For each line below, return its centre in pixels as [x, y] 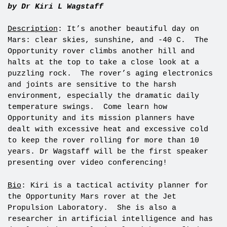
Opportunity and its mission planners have [101, 119]
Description [32, 29]
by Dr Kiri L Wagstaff [55, 7]
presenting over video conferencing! [87, 163]
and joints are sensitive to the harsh [92, 85]
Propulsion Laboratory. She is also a [92, 208]
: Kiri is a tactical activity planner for [115, 185]
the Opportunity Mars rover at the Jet [92, 197]
